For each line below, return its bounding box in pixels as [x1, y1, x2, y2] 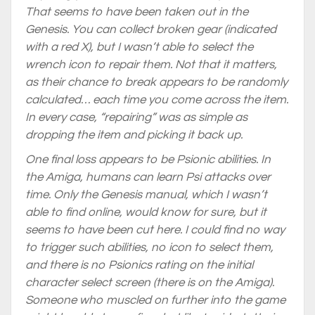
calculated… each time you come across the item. [25, 94, 288, 106]
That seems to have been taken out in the [25, 6, 248, 18]
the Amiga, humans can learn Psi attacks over [25, 171, 271, 184]
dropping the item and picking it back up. [25, 129, 243, 141]
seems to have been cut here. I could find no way [25, 224, 285, 236]
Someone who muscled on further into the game [25, 294, 285, 307]
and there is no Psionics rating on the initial [25, 259, 253, 271]
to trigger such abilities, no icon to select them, [25, 241, 274, 254]
